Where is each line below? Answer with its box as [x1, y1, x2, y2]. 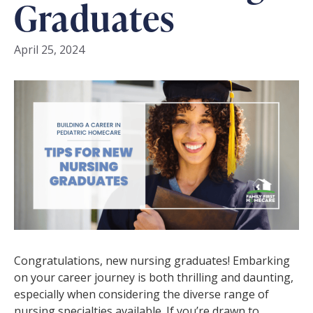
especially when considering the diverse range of [14, 286, 269, 302]
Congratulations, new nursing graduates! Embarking [14, 252, 290, 268]
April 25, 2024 [14, 42, 85, 58]
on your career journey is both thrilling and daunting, [14, 269, 293, 285]
